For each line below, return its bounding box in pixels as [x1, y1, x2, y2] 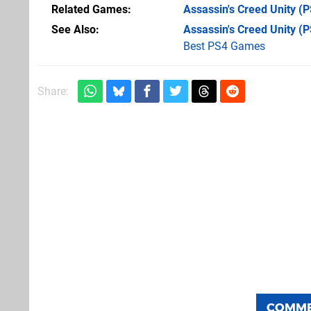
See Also [51, 22, 96, 36]
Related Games [51, 2, 128, 16]
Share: [37, 84, 69, 98]
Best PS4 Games [183, 39, 265, 53]
